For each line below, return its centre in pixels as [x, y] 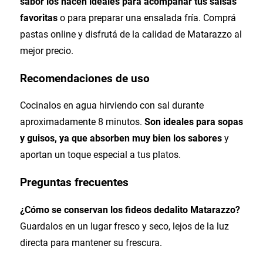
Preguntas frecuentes [74, 183]
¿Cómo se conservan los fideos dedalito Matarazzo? [130, 210]
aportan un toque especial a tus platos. [100, 155]
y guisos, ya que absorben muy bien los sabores [121, 139]
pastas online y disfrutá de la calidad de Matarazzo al [131, 34]
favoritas [38, 18]
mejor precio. [46, 51]
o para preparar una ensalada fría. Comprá [146, 18]
